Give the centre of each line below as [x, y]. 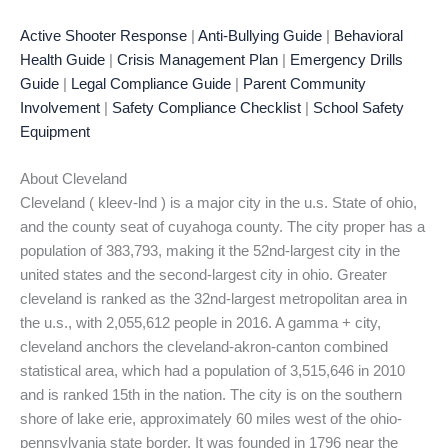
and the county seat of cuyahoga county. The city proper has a [222, 226]
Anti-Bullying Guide [260, 35]
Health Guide [62, 59]
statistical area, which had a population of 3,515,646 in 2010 [212, 370]
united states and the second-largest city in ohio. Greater [203, 274]
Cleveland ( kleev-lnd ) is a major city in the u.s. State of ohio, [218, 202]
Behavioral [368, 35]
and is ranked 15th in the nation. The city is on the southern [211, 394]
